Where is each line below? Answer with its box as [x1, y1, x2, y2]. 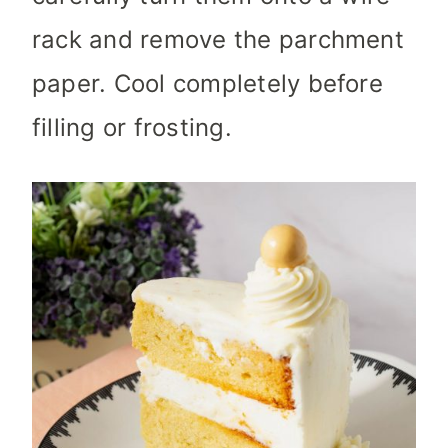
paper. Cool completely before [32, 69, 383, 99]
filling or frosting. [32, 113, 232, 143]
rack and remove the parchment [32, 25, 404, 55]
